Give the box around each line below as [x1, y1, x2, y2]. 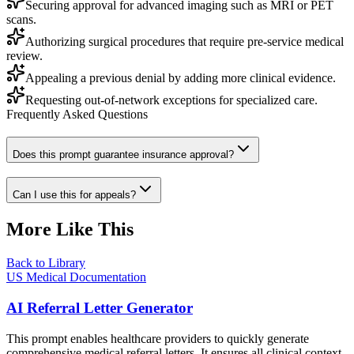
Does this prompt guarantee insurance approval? [13, 148, 234, 160]
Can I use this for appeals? [13, 189, 136, 201]
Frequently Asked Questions [6, 107, 148, 121]
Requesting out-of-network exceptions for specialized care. [25, 92, 318, 107]
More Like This [6, 219, 134, 240]
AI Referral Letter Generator [6, 299, 193, 316]
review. [6, 48, 43, 62]
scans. [6, 12, 36, 26]
